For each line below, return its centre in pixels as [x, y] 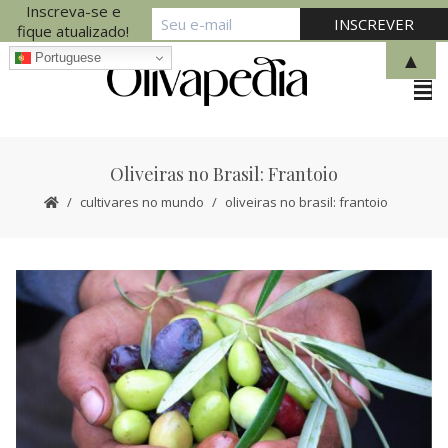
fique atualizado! [73, 31]
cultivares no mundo [142, 202]
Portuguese [65, 57]
